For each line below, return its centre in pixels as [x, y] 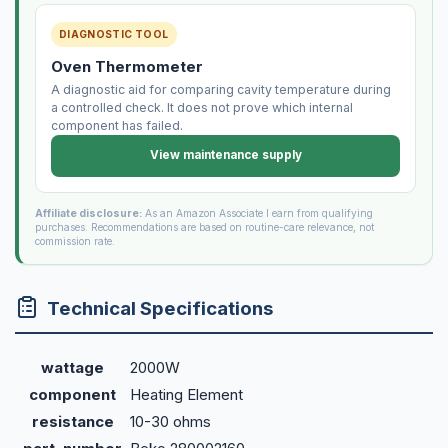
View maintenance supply [225, 155]
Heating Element [186, 395]
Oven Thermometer [126, 66]
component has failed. [116, 125]
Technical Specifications [160, 309]
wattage [72, 368]
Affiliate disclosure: [88, 213]
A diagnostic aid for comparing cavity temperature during [220, 89]
